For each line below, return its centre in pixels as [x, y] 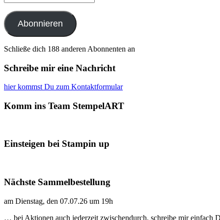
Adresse [16, 14]
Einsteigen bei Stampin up [57, 144]
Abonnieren [40, 23]
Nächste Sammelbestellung [57, 182]
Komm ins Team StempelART [64, 106]
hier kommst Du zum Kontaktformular [63, 87]
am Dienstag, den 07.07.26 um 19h [58, 201]
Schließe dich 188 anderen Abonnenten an [69, 49]
